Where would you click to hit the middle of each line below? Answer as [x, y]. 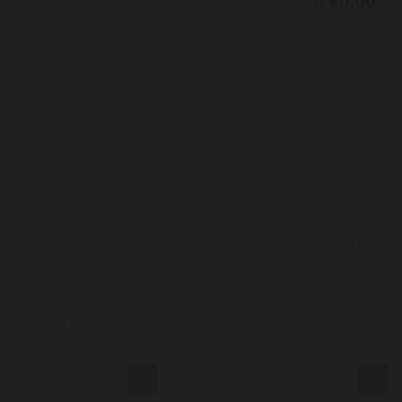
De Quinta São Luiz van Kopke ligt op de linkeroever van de [189, 226]
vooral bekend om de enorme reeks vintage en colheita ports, [196, 305]
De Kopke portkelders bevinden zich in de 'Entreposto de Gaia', [199, 147]
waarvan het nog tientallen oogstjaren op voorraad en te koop [201, 325]
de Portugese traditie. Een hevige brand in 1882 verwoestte [189, 29]
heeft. [32, 345]
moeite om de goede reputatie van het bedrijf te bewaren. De [196, 108]
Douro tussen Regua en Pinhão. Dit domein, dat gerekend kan [197, 246]
